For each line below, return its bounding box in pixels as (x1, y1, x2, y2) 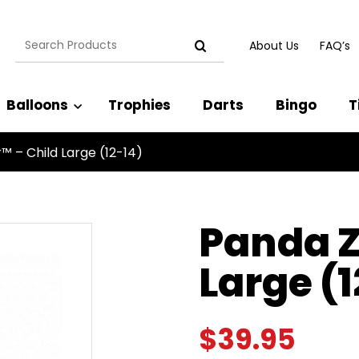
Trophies (108, 95, 171, 115)
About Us (249, 37, 299, 54)
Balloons (6, 95, 68, 115)
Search (14, 30, 59, 48)
